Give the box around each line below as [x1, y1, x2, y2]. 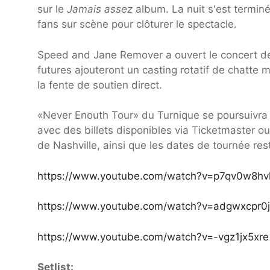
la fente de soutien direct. [37, 78, 162, 91]
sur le [37, 3, 67, 16]
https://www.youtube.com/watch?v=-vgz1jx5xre [37, 230, 269, 243]
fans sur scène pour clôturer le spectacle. [37, 18, 237, 31]
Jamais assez [67, 3, 136, 16]
